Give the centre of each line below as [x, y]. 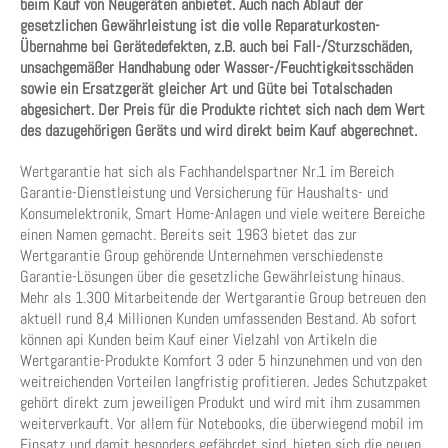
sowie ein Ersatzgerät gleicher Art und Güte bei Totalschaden [206, 88]
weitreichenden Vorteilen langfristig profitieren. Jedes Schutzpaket [224, 381]
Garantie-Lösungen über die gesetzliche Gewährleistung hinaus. [212, 276]
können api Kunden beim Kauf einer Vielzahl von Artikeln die [198, 339]
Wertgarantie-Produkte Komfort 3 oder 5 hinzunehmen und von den [221, 360]
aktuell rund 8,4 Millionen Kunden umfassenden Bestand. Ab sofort [218, 318]
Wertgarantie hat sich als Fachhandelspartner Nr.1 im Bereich [207, 171]
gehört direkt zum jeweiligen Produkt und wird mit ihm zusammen [220, 402]
